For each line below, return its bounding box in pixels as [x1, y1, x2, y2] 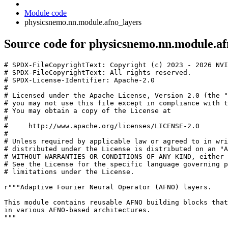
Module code [24, 9, 67, 17]
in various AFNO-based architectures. [4, 206, 151, 214]
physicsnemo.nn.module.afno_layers [24, 18, 141, 26]
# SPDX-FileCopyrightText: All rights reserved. [4, 68, 191, 76]
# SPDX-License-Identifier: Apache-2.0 [4, 76, 155, 84]
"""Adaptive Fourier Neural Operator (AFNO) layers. [8, 183, 212, 191]
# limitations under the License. [4, 167, 134, 176]
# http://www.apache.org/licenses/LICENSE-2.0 [4, 122, 199, 130]
